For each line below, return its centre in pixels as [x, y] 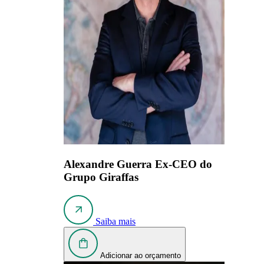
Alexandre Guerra [109, 164]
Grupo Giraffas [101, 177]
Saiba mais [115, 221]
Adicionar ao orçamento [141, 255]
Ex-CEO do [184, 164]
